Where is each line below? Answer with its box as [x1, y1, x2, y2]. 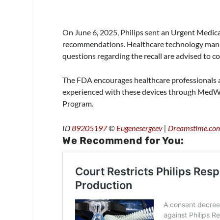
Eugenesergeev [116, 123, 163, 133]
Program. [62, 99, 94, 109]
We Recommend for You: [62, 134, 184, 146]
